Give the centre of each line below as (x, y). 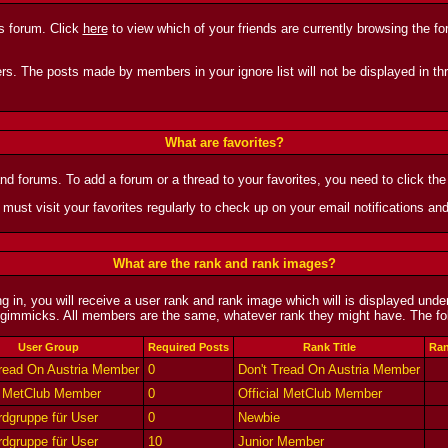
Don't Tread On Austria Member (329, 369)
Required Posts (188, 347)
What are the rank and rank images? (224, 263)
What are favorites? (224, 142)
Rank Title (329, 347)
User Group (48, 347)
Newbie (259, 417)
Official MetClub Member (310, 393)
